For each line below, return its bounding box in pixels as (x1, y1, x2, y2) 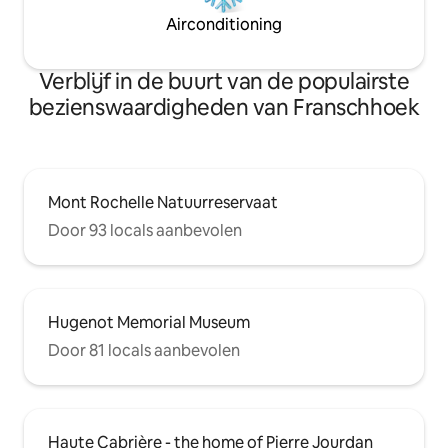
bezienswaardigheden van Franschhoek (28, 93, 420, 123)
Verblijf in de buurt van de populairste (38, 67, 410, 97)
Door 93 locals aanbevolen (48, 220, 242, 242)
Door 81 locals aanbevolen (48, 340, 240, 362)
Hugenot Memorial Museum (48, 312, 250, 334)
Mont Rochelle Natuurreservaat (48, 192, 278, 214)
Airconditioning (166, 14, 282, 36)
